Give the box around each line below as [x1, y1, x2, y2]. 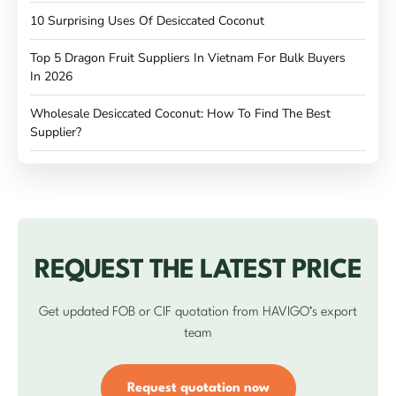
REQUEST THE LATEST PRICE [34, 258, 362, 284]
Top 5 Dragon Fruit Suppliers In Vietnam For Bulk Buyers [30, 49, 346, 66]
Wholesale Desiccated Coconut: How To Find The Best [30, 105, 331, 122]
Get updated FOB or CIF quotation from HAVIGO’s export [39, 306, 357, 319]
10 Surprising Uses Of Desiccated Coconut [30, 12, 264, 29]
